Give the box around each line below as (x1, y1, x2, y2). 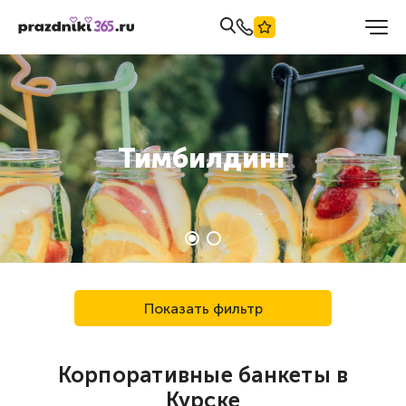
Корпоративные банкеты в (57, 362, 349, 388)
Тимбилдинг (117, 142, 289, 175)
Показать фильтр (143, 299, 263, 317)
